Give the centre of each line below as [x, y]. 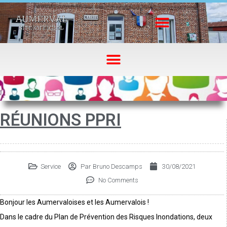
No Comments [118, 180]
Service [51, 166]
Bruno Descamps [117, 166]
